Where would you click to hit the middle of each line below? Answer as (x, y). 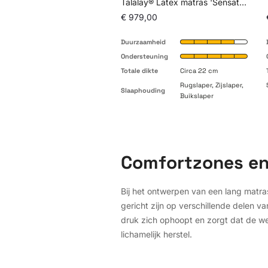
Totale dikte (139, 70)
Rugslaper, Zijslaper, (212, 85)
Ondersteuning (144, 56)
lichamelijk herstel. (156, 234)
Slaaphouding (143, 90)
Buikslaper (197, 95)
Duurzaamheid (143, 42)
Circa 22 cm (199, 70)
